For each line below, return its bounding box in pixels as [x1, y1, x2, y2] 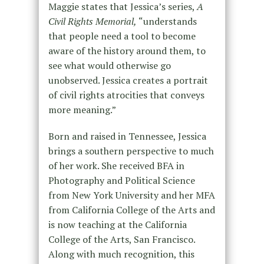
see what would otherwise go [48, 59, 171, 72]
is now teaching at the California [48, 218, 187, 232]
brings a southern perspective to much [48, 144, 214, 158]
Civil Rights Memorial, [48, 15, 137, 28]
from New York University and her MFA [48, 189, 215, 202]
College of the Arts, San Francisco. [48, 233, 195, 246]
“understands [136, 15, 197, 28]
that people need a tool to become [48, 29, 196, 43]
